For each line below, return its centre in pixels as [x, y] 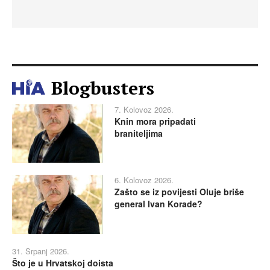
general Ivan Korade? [159, 204]
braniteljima [139, 133]
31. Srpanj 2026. [41, 251]
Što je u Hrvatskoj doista [63, 262]
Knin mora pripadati [155, 121]
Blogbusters [103, 88]
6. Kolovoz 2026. [144, 180]
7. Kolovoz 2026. [144, 109]
